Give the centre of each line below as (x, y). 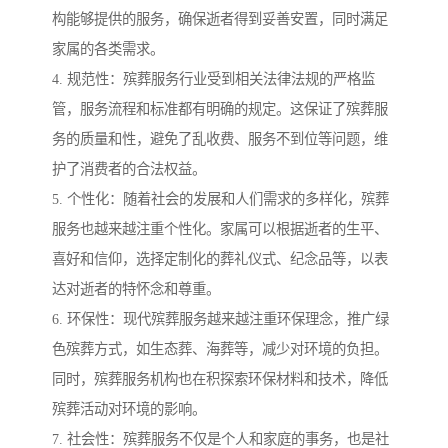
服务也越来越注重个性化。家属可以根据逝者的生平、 (220, 228)
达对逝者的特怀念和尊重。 (136, 288)
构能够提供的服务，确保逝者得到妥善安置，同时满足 (220, 18)
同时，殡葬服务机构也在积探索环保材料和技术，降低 (220, 378)
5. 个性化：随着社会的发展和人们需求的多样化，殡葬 (220, 198)
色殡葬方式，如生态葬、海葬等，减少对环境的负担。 (220, 348)
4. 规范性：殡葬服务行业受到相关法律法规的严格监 (213, 78)
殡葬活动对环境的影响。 (129, 408)
